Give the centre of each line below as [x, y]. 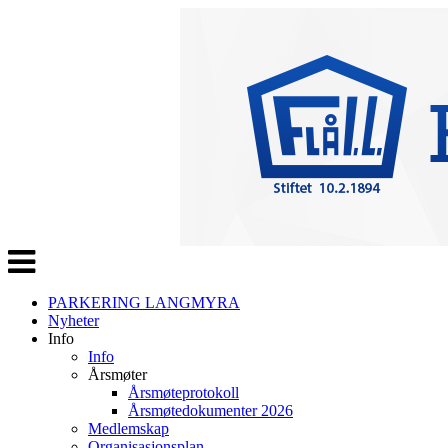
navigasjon [41, 271]
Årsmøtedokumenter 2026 [210, 410]
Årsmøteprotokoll [183, 392]
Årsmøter [117, 374]
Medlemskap [128, 428]
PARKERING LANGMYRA [144, 302]
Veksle [28, 253]
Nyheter [73, 320]
